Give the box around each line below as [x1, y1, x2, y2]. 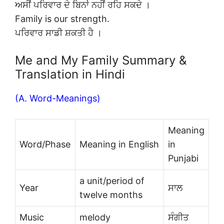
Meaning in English [79, 138, 159, 149]
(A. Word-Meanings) [15, 92, 100, 103]
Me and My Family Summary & [15, 52, 186, 67]
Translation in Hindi [15, 66, 125, 81]
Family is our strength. [15, 13, 109, 24]
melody [79, 211, 110, 222]
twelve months [79, 189, 142, 200]
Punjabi [168, 152, 198, 163]
